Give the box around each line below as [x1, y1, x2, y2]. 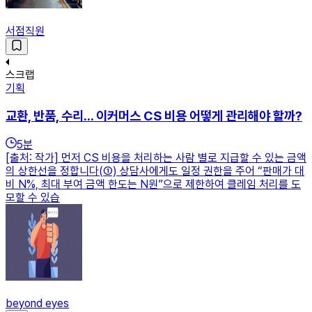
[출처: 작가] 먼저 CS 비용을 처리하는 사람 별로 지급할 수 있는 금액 [6, 150, 306, 164]
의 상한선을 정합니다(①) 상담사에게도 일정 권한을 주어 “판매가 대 [6, 164, 304, 178]
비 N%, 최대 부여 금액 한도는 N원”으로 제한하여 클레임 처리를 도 [6, 177, 301, 191]
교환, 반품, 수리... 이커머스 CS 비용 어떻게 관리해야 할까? [6, 108, 302, 125]
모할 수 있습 [6, 190, 60, 204]
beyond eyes [6, 296, 69, 310]
